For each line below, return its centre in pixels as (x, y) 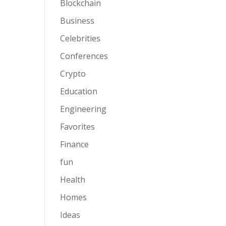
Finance (75, 145)
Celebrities (80, 39)
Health (73, 180)
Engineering (83, 109)
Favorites (78, 127)
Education (79, 92)
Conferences (84, 56)
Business (77, 21)
